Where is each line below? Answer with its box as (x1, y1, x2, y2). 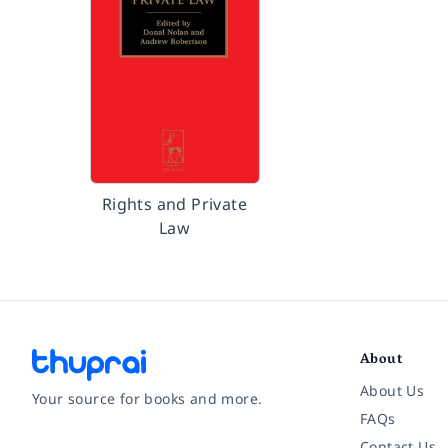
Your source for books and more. (32, 389, 263, 408)
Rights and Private (101, 193, 248, 215)
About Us (360, 381, 425, 400)
